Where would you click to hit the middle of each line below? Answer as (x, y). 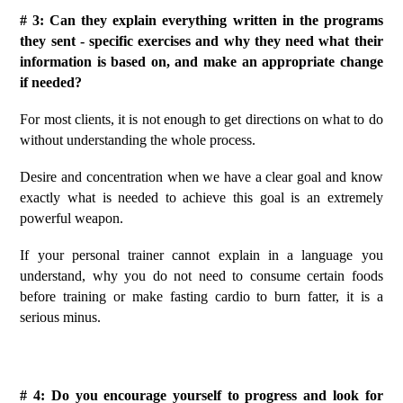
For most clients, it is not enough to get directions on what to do (201, 119)
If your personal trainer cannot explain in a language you (201, 255)
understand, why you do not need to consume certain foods (201, 276)
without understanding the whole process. (138, 140)
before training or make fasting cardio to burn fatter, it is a (201, 296)
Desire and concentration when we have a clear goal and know (201, 177)
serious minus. (61, 317)
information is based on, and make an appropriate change (201, 62)
